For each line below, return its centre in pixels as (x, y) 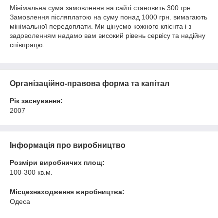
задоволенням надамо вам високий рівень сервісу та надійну (108, 36)
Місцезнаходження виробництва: (67, 192)
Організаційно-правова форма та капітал (90, 83)
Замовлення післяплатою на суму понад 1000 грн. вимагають (109, 17)
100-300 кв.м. (31, 172)
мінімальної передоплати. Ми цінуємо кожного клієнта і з (100, 26)
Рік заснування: (36, 101)
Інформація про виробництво (68, 145)
